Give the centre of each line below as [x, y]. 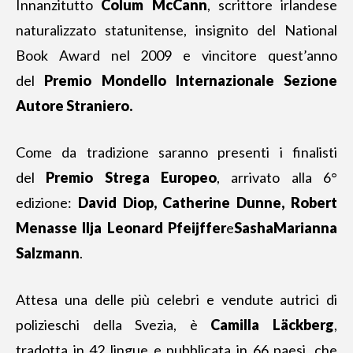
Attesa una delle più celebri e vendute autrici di [176, 299]
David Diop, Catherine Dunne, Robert [208, 203]
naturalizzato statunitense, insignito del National [176, 30]
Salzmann [48, 253]
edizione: [47, 203]
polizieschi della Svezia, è [113, 325]
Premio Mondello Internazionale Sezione [191, 80]
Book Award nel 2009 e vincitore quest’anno [176, 55]
